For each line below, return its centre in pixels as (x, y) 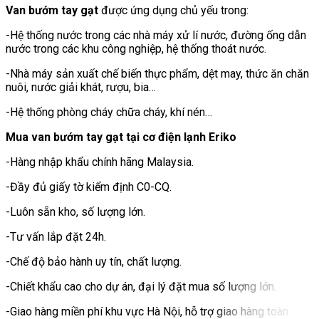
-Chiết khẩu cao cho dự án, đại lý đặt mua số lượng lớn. (141, 286)
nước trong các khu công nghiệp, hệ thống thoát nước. (136, 48)
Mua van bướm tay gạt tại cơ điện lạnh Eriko (121, 137)
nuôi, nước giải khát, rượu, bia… (81, 87)
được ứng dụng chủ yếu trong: (173, 10)
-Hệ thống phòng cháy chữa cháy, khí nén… (109, 112)
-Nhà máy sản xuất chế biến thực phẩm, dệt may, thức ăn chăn (157, 73)
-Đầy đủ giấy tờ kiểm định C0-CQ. (89, 187)
